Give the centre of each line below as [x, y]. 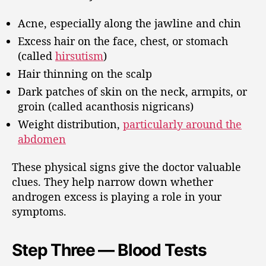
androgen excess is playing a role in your [117, 197]
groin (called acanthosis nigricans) [106, 106]
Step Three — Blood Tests [110, 250]
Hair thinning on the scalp [85, 73]
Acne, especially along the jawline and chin [129, 23]
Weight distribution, [70, 124]
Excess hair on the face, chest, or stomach [123, 41]
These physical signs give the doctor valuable [126, 167]
